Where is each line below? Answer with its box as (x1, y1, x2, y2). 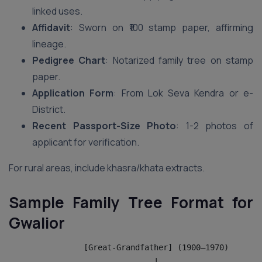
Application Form (32, 87, 114, 99)
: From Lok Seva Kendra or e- (113, 87, 254, 99)
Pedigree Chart (32, 54, 106, 67)
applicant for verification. (32, 136, 139, 149)
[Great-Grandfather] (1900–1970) (9, 243, 229, 252)
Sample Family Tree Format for (9, 192, 253, 213)
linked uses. (32, 5, 82, 18)
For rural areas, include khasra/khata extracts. (9, 161, 205, 174)
